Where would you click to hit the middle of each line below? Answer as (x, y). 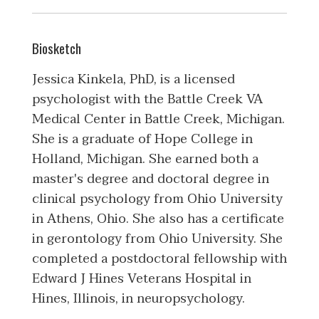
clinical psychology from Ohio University (157, 199)
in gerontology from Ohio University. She (157, 239)
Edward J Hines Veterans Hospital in (142, 279)
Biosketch (57, 48)
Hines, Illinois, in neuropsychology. (138, 299)
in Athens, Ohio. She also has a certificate (158, 219)
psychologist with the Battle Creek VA (147, 100)
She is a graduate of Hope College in (142, 140)
